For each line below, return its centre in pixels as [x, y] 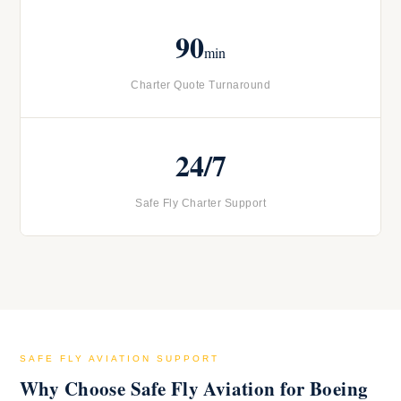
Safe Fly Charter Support [200, 204]
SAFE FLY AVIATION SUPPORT [119, 359]
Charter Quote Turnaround [200, 85]
